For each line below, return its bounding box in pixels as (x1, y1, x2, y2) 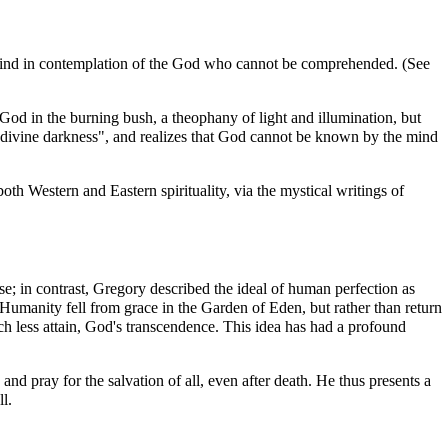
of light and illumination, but (238, 109, 421, 127)
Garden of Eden (201, 298, 302, 316)
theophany (172, 109, 238, 127)
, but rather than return (302, 298, 442, 316)
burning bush (70, 109, 153, 127)
